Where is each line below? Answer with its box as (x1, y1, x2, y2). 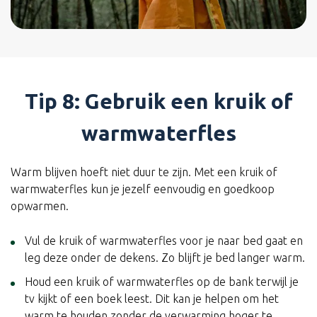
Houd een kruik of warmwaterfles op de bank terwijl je (25, 275, 299, 288)
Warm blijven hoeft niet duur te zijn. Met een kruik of (11, 165, 277, 178)
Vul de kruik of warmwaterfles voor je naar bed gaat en (25, 234, 303, 247)
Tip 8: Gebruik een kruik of (24, 88, 293, 113)
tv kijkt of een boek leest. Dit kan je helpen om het (25, 292, 279, 305)
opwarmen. (11, 199, 69, 212)
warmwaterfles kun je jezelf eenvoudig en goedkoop (11, 182, 275, 195)
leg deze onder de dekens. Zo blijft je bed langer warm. (25, 250, 305, 264)
